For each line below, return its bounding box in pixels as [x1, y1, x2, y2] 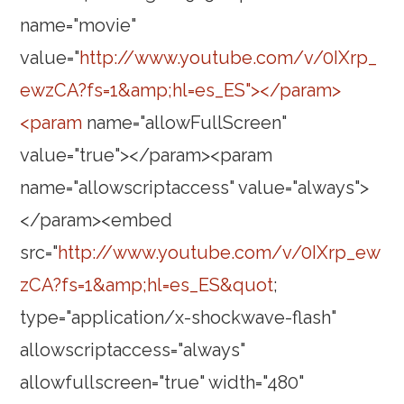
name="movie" [20, 14, 137, 37]
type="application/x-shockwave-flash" [20, 307, 337, 329]
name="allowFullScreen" [82, 112, 288, 134]
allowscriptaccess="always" [20, 339, 246, 362]
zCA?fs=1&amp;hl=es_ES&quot [20, 274, 274, 297]
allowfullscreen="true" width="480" [20, 372, 305, 394]
